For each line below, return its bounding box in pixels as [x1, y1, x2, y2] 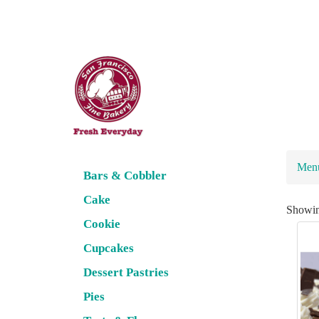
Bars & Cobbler [83, 169, 167, 183]
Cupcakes [83, 241, 134, 256]
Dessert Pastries [83, 266, 169, 280]
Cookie [83, 217, 120, 231]
